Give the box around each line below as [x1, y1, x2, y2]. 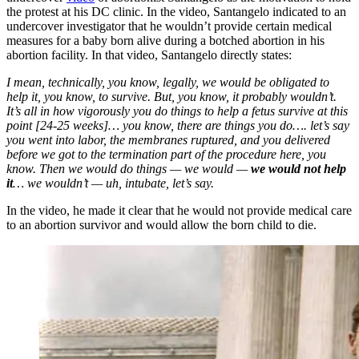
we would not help [251, 161, 346, 175]
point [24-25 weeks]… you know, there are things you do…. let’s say [6, 118, 349, 132]
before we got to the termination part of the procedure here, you [6, 147, 326, 161]
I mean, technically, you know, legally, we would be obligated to [6, 75, 329, 89]
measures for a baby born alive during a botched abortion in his [6, 33, 325, 47]
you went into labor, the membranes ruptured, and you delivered [6, 132, 330, 147]
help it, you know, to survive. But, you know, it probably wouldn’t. [6, 89, 337, 103]
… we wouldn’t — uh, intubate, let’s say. [13, 175, 217, 190]
